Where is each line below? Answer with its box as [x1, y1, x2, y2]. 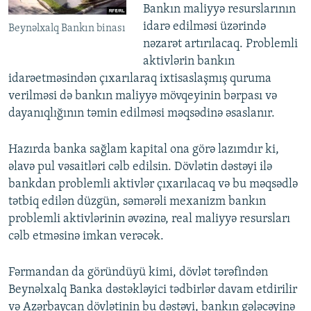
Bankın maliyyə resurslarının [142, 3, 296, 17]
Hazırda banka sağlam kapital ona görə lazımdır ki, [8, 143, 279, 157]
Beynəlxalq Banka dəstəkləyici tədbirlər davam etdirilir [8, 283, 297, 297]
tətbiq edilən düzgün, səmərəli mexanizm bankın [8, 195, 266, 209]
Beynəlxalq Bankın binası [8, 22, 126, 34]
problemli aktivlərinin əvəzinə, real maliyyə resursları [8, 212, 290, 226]
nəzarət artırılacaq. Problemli [142, 37, 298, 51]
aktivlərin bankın [142, 55, 235, 69]
